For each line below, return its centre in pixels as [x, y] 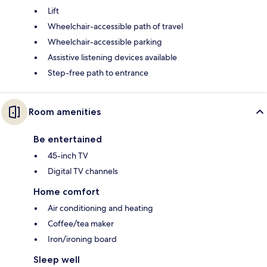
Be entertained [68, 139]
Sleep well [57, 260]
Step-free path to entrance [98, 73]
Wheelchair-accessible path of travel [115, 27]
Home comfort [66, 192]
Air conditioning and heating [100, 208]
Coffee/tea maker [81, 224]
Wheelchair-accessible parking [105, 42]
